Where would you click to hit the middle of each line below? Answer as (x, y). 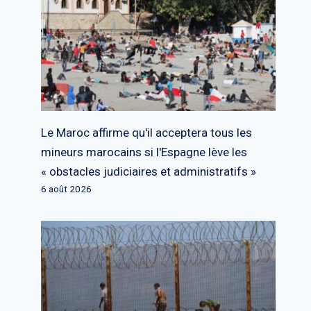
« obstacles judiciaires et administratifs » (149, 172)
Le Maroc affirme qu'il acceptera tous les (147, 133)
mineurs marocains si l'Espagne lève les (144, 152)
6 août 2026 (67, 189)
